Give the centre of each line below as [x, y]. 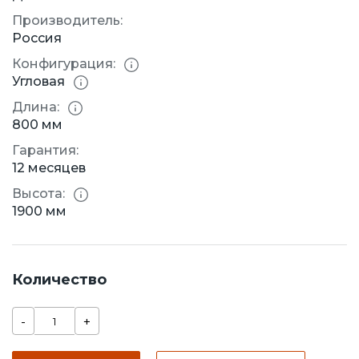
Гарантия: [45, 151]
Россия [37, 38]
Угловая [38, 82]
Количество [59, 280]
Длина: [36, 107]
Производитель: [67, 21]
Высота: [38, 194]
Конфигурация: [64, 64]
